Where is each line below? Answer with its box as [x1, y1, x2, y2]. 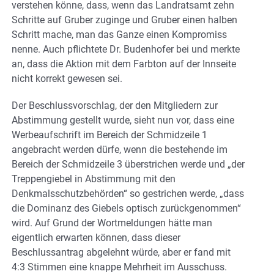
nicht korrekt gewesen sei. [12, 72, 122, 84]
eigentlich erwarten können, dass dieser [12, 231, 180, 243]
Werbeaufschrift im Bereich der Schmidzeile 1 [12, 128, 207, 141]
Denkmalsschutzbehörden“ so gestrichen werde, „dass [12, 187, 244, 199]
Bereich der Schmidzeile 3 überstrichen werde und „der [12, 158, 245, 170]
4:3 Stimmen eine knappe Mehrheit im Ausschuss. [12, 261, 227, 273]
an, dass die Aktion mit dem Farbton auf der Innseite [12, 57, 236, 70]
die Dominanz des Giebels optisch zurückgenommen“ [12, 202, 241, 214]
